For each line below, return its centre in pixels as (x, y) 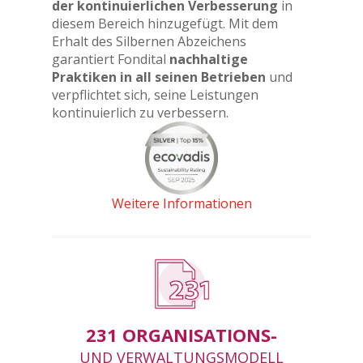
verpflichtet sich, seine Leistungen (155, 95)
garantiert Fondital (111, 59)
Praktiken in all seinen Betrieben (159, 77)
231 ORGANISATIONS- (181, 335)
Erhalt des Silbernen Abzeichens (149, 41)
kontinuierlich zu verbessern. (140, 113)
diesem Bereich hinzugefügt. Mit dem (165, 23)
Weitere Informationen (181, 203)
